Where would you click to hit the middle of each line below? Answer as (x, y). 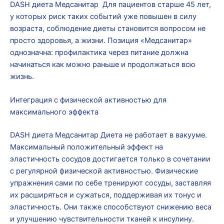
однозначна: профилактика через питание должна (99, 52)
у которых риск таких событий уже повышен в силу (103, 16)
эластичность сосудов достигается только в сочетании (110, 159)
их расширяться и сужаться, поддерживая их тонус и (106, 195)
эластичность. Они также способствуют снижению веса (111, 207)
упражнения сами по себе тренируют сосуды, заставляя (110, 183)
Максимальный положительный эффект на (86, 147)
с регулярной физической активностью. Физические (104, 171)
